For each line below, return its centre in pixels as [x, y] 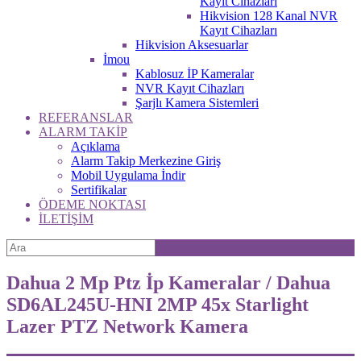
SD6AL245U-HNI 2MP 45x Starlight [158, 304]
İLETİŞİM [66, 219]
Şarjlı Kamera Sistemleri [197, 103]
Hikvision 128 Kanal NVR [269, 16]
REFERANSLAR [86, 117]
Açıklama [95, 146]
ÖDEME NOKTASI [92, 204]
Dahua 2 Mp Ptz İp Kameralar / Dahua [168, 282]
